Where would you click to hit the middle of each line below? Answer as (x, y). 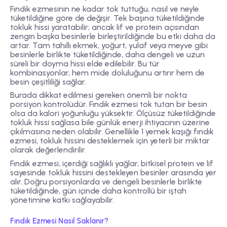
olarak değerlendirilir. (48, 150)
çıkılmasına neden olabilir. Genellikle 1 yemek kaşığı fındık (112, 132)
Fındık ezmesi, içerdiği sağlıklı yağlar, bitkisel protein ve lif (112, 163)
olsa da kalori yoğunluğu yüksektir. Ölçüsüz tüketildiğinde (113, 113)
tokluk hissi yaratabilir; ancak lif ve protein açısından (105, 27)
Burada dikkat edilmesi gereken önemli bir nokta (99, 95)
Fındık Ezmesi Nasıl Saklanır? (59, 221)
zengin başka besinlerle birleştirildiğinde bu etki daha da (113, 36)
